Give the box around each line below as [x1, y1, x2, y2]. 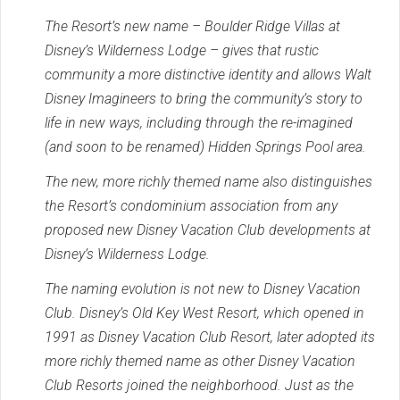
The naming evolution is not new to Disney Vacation [45, 279, 361, 297]
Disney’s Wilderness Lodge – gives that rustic [45, 41, 319, 59]
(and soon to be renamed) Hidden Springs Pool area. [45, 137, 366, 155]
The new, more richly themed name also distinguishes [45, 172, 372, 190]
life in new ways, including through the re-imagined [45, 113, 353, 131]
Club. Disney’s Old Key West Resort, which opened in [45, 304, 364, 321]
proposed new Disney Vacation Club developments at [45, 221, 371, 238]
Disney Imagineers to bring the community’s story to [45, 89, 362, 107]
